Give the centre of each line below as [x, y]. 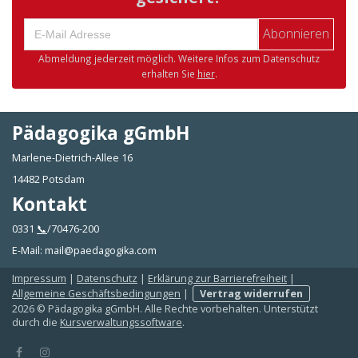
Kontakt [50, 205]
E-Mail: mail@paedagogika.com [84, 251]
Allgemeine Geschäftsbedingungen [96, 293]
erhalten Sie [169, 74]
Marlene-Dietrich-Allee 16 [72, 158]
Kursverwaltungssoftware [121, 322]
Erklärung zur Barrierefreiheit [217, 278]
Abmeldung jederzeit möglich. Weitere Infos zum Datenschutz [179, 59]
